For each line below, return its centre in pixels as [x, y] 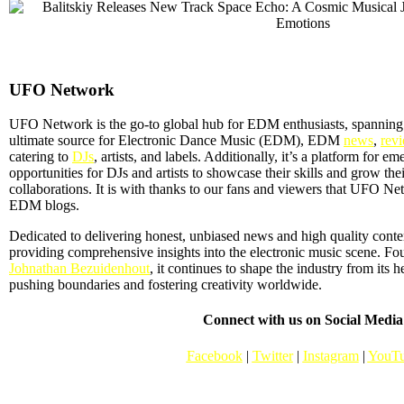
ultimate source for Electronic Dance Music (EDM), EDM [176, 141]
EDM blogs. [44, 206]
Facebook [214, 355]
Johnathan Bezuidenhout [79, 269]
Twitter [272, 355]
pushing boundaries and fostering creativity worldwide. [165, 285]
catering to [41, 157]
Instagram [331, 355]
